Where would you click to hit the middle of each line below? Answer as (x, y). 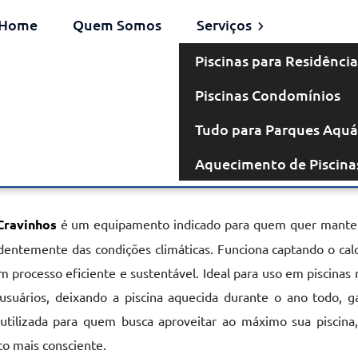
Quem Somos (117, 24)
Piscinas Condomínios (267, 95)
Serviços (225, 24)
